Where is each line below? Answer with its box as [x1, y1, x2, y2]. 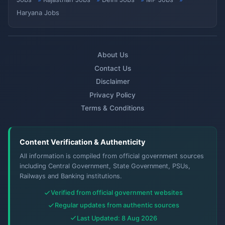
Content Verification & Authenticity [20, 138, 146, 147]
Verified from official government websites [51, 189, 183, 197]
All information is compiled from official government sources [20, 152, 204, 160]
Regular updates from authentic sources [54, 201, 179, 209]
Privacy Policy [89, 90, 136, 99]
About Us [97, 51, 128, 59]
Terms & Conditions [81, 103, 144, 112]
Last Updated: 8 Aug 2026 [76, 214, 157, 222]
